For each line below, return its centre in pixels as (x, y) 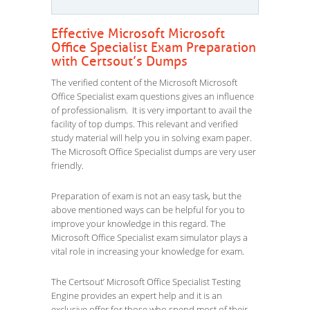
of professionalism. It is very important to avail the (152, 110)
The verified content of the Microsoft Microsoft (144, 82)
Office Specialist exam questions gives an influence (153, 96)
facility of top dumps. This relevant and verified (145, 124)
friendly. (67, 165)
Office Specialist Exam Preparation (154, 48)
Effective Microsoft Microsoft (138, 34)
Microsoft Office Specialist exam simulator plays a (149, 237)
